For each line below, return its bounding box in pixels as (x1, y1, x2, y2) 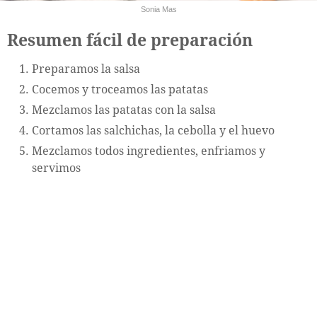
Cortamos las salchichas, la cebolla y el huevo (32, 124, 275, 138)
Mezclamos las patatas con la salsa (32, 103, 216, 117)
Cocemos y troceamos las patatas (32, 83, 208, 97)
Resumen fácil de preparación (7, 31, 253, 51)
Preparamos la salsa (32, 62, 140, 76)
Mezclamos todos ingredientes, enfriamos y (32, 144, 265, 158)
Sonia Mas (140, 5, 177, 14)
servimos (32, 161, 81, 175)
